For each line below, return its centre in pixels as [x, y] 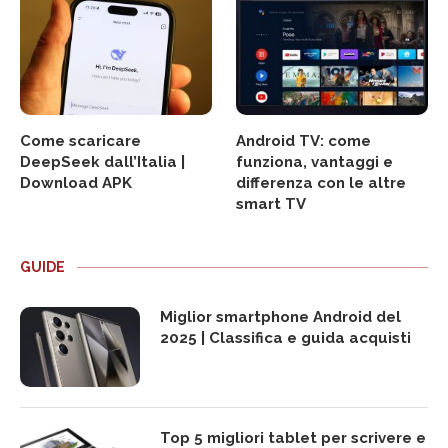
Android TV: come [304, 140]
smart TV [271, 203]
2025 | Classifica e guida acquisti [285, 337]
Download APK [76, 182]
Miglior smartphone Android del [280, 316]
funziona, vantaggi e [315, 161]
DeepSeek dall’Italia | [102, 161]
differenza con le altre [321, 182]
